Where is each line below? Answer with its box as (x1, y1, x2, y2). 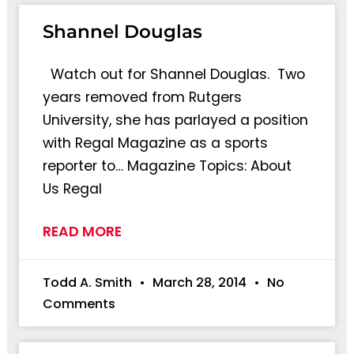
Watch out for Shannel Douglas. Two (42, 64, 305, 84)
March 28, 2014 (149, 273, 250, 292)
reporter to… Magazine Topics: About (42, 156, 292, 175)
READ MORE (42, 221, 122, 241)
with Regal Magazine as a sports (42, 133, 268, 153)
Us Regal (42, 179, 102, 198)
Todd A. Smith (42, 273, 135, 292)
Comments (42, 294, 115, 313)
